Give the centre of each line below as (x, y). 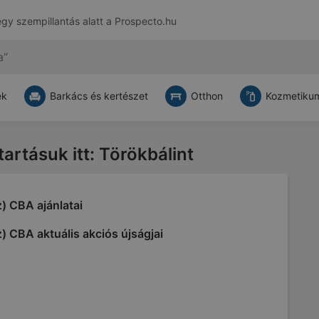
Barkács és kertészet (99, 96)
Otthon (207, 96)
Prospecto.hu (145, 21)
